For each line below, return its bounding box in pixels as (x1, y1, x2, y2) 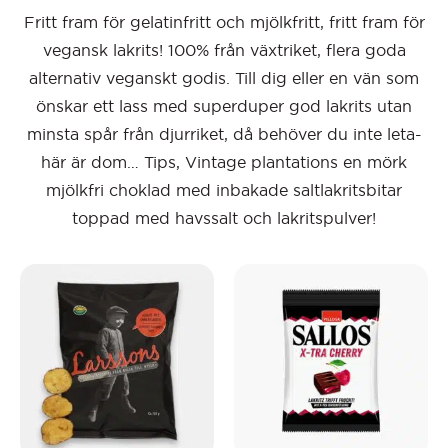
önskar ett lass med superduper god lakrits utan (36, 96, 412, 117)
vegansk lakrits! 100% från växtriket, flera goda (42, 40, 406, 61)
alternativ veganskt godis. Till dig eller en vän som (29, 68, 419, 89)
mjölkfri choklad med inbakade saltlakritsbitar (46, 180, 402, 201)
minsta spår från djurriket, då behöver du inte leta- (26, 124, 422, 145)
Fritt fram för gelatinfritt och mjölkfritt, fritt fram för (23, 12, 425, 33)
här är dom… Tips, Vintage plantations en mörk (41, 152, 407, 173)
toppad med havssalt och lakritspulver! (72, 208, 376, 229)
